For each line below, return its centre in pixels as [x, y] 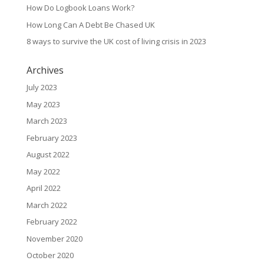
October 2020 [50, 255]
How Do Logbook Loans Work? [80, 8]
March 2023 [47, 121]
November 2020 [54, 238]
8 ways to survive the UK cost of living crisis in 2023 [116, 42]
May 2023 [43, 104]
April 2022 [43, 188]
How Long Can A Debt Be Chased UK [90, 24]
